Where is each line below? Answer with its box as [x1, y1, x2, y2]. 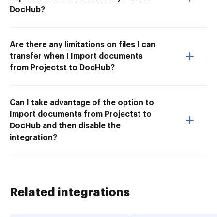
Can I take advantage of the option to [10, 98, 154, 107]
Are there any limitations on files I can [10, 40, 155, 48]
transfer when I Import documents [10, 52, 143, 60]
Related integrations [10, 186, 130, 198]
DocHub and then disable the [10, 122, 121, 130]
